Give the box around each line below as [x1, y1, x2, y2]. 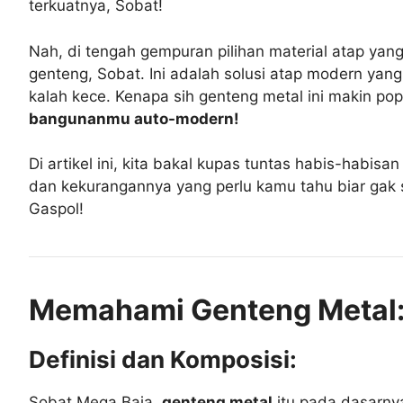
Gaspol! [29, 200, 84, 219]
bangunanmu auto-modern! [29, 109, 239, 128]
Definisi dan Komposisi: [29, 345, 297, 374]
